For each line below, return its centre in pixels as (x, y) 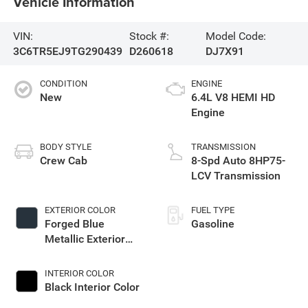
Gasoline (213, 224)
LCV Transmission (236, 176)
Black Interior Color (92, 287)
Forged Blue (74, 224)
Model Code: (235, 36)
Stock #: (149, 36)
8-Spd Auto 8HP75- (238, 161)
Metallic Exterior (85, 239)
